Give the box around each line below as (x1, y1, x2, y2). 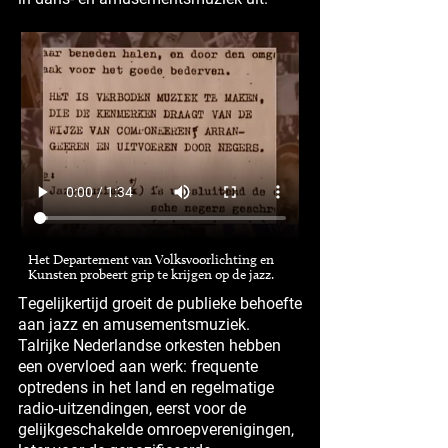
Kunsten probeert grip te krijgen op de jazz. (28, 265, 274, 283)
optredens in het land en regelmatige (18, 375, 274, 397)
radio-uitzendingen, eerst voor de (18, 396, 246, 418)
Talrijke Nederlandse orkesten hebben (18, 333, 281, 355)
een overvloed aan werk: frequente (18, 354, 258, 376)
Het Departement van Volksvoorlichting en (28, 250, 274, 268)
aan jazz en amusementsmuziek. (18, 312, 250, 334)
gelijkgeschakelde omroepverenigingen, (18, 417, 294, 439)
